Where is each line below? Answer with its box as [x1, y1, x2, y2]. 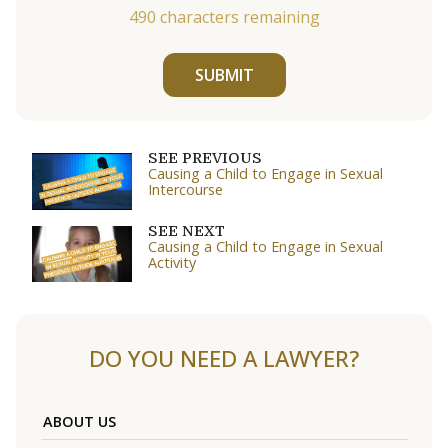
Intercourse [148, 180, 223, 200]
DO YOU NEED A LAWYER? [89, 342, 359, 374]
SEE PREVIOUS [148, 150, 262, 167]
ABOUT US [43, 411, 116, 431]
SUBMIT [194, 64, 254, 87]
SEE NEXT [148, 222, 225, 239]
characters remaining [155, 6, 320, 28]
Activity [148, 252, 196, 272]
